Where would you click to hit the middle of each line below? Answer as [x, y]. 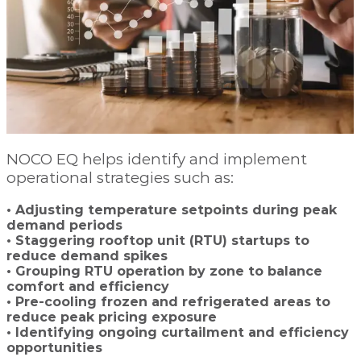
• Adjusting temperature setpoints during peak [172, 210]
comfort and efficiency [88, 286]
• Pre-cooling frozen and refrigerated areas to [168, 301]
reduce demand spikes [87, 255]
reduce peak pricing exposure [112, 317]
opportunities [54, 347]
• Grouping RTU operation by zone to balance [164, 271]
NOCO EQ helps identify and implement [157, 159]
